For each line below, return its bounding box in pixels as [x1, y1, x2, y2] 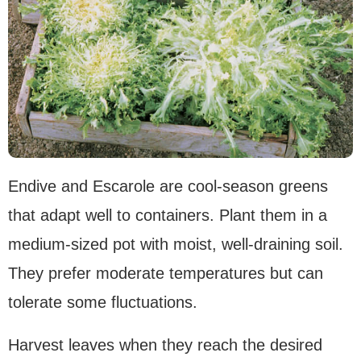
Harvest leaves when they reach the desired [8, 336, 322, 355]
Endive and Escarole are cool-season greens [8, 177, 328, 196]
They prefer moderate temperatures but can [8, 264, 323, 283]
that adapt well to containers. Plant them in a [8, 206, 327, 225]
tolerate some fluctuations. [8, 293, 197, 312]
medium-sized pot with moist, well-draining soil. [8, 235, 343, 254]
